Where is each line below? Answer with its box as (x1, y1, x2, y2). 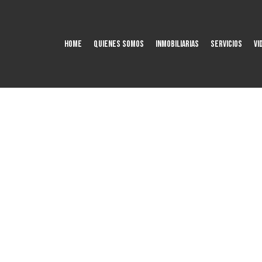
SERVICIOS (211, 38, 242, 50)
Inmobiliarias (156, 38, 199, 50)
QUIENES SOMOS (94, 38, 144, 50)
